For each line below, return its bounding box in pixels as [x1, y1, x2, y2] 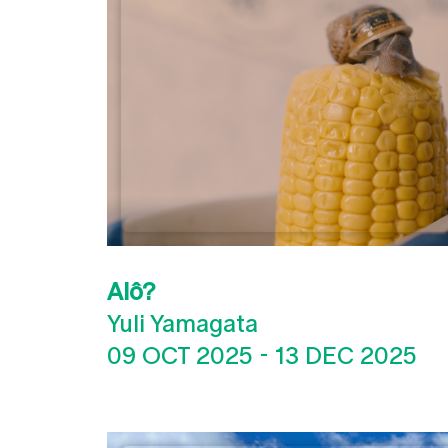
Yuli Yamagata [107, 309, 258, 337]
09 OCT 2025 [107, 341, 253, 369]
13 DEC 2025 [275, 341, 417, 369]
